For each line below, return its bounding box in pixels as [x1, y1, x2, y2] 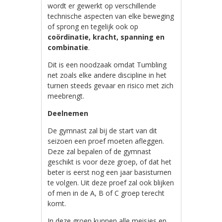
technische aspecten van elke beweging [48, 11, 174, 21]
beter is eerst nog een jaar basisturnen [48, 167, 172, 177]
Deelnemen [48, 108, 89, 118]
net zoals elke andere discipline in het [48, 70, 167, 80]
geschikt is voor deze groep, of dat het [48, 157, 172, 166]
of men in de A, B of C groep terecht [48, 188, 165, 198]
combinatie [48, 42, 89, 52]
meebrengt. [48, 91, 85, 101]
